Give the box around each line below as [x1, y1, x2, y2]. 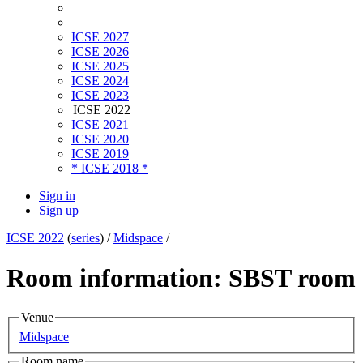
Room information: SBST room [6, 263, 356, 293]
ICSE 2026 [71, 45, 129, 59]
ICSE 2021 [71, 117, 129, 132]
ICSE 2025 [71, 59, 129, 74]
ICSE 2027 [71, 30, 129, 45]
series [71, 231, 100, 246]
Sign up [39, 203, 79, 218]
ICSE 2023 [71, 88, 129, 103]
